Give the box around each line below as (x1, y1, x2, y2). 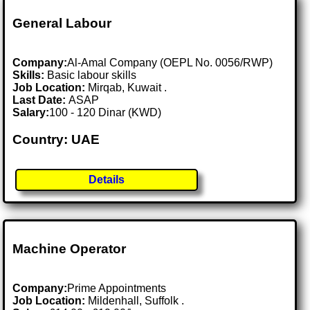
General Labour (12, 16, 112, 31)
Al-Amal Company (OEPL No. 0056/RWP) (67, 56, 273, 69)
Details (89, 174, 125, 186)
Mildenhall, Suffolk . (88, 295, 185, 307)
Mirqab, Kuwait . (88, 81, 167, 93)
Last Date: (12, 93, 69, 106)
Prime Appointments (67, 282, 167, 295)
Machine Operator (12, 241, 127, 257)
